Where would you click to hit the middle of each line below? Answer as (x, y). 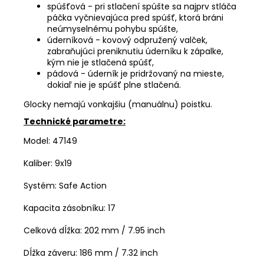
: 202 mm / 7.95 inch (123, 230)
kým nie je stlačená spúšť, (100, 62)
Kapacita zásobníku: (65, 208)
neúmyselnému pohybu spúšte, (113, 29)
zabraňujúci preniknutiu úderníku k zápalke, (135, 51)
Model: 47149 (50, 141)
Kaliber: (38, 163)
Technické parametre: (75, 121)
